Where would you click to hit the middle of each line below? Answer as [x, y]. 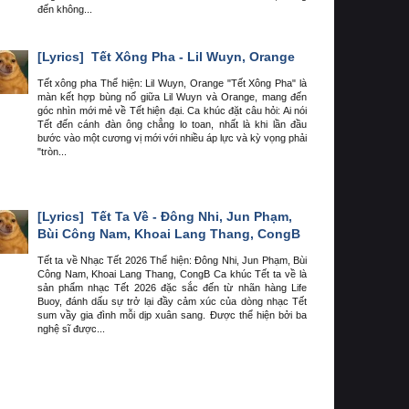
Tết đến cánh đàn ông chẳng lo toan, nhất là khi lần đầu [172, 125]
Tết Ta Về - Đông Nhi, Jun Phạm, [189, 216]
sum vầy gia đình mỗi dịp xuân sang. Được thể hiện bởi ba [172, 315]
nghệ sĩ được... [71, 329]
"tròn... [52, 152]
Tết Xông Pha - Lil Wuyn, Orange [191, 56]
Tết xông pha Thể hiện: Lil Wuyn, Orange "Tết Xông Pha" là [172, 84]
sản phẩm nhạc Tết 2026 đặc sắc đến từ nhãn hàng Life [172, 288]
